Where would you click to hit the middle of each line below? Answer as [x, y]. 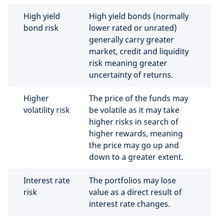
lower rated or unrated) [133, 28]
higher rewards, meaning [136, 133]
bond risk [41, 28]
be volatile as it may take [134, 110]
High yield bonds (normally [139, 16]
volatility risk [47, 110]
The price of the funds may [139, 98]
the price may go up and [134, 145]
